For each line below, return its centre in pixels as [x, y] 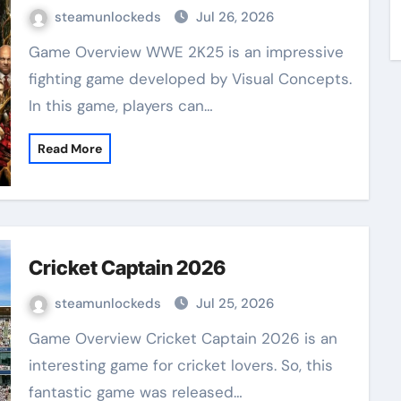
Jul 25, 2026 [235, 303]
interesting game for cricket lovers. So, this [180, 365]
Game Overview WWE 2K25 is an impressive [34, 51]
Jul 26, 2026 [235, 17]
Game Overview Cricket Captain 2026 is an [34, 338]
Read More [69, 148]
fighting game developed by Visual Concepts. [190, 78]
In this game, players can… [120, 105]
